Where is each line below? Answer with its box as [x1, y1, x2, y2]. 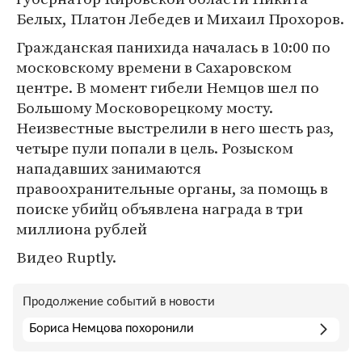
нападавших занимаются [16, 158, 201, 179]
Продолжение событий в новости [23, 296, 215, 309]
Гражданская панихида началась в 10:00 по [16, 36, 330, 58]
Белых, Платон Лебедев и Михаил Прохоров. [16, 8, 344, 30]
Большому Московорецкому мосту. [16, 97, 273, 119]
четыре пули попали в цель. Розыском [16, 137, 293, 159]
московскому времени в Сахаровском [16, 57, 292, 78]
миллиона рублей [16, 218, 147, 240]
